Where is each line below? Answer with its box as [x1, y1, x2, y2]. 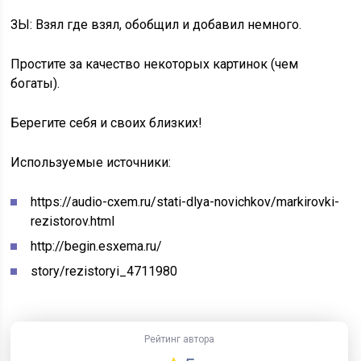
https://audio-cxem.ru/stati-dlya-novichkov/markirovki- [31, 194, 340, 210]
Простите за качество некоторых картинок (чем [10, 56, 299, 72]
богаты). [10, 76, 60, 91]
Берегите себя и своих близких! [10, 115, 203, 131]
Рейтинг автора [144, 334, 215, 345]
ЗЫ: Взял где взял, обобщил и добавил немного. [10, 17, 302, 32]
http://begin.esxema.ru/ [31, 239, 163, 254]
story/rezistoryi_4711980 [31, 263, 178, 279]
